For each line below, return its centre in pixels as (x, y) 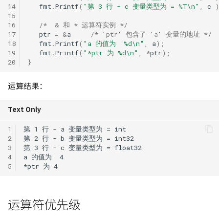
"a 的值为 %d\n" (114, 43)
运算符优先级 (44, 204)
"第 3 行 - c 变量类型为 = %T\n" (141, 6)
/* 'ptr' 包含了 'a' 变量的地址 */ (151, 34)
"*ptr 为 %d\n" (111, 53)
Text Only (24, 109)
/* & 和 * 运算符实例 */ (83, 25)
